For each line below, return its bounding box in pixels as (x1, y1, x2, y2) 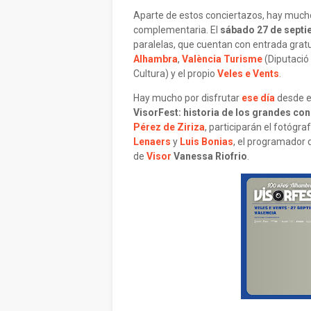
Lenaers (133, 136, 171, 147)
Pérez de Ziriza (133, 121, 205, 133)
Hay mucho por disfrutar (133, 92, 242, 103)
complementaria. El (133, 24, 220, 35)
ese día (242, 92, 275, 103)
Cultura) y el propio (133, 68, 217, 79)
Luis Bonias (180, 136, 233, 147)
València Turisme (182, 53, 262, 65)
